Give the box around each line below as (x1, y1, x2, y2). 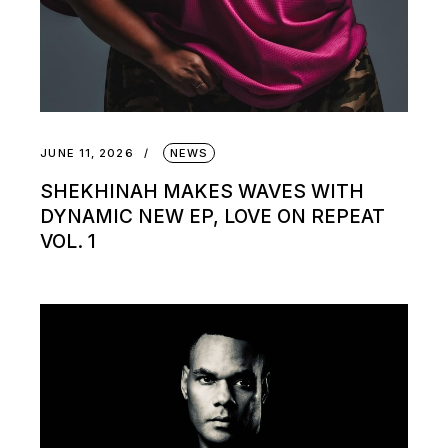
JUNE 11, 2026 (40, 146, 134, 161)
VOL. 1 (40, 230, 97, 254)
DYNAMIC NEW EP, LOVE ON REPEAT (40, 205, 386, 229)
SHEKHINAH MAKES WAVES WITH (40, 180, 365, 204)
